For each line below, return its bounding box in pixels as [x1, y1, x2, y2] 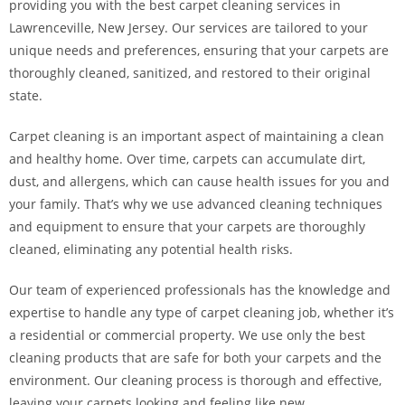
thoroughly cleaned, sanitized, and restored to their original [9, 64, 371, 81]
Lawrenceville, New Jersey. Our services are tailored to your [9, 19, 368, 36]
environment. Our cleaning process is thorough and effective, [9, 372, 381, 389]
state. [9, 87, 42, 104]
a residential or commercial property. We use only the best [9, 326, 365, 344]
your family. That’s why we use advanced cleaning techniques [9, 195, 382, 212]
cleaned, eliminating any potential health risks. [9, 240, 293, 258]
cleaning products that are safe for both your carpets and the [9, 349, 381, 366]
